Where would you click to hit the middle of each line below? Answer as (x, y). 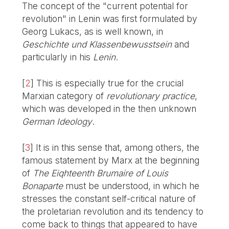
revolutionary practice (151, 96)
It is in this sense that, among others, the (118, 147)
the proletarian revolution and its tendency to (113, 211)
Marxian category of (64, 96)
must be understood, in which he (131, 186)
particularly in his (58, 57)
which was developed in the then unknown (109, 108)
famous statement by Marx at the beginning (111, 160)
